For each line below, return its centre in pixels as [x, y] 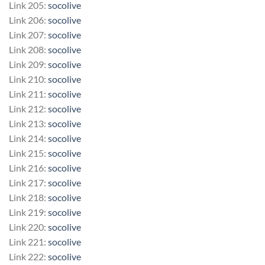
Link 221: [28, 241]
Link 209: [28, 64]
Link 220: [28, 227]
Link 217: [28, 182]
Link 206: [28, 20]
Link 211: [28, 93]
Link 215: [28, 153]
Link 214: [28, 138]
